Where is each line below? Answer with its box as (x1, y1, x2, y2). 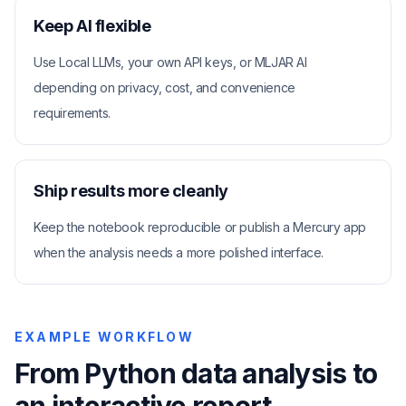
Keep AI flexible (34, 16, 151, 35)
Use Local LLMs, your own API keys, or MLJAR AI (34, 54, 307, 70)
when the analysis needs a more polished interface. (34, 245, 324, 260)
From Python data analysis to (14, 357, 377, 390)
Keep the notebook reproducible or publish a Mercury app (34, 219, 367, 235)
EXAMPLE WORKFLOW (14, 329, 194, 344)
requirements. (34, 105, 111, 121)
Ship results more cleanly (34, 181, 228, 200)
